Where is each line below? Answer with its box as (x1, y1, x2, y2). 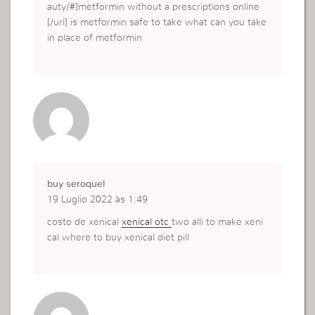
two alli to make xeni (172, 217, 264, 228)
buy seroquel (47, 179, 105, 190)
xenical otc (122, 217, 172, 228)
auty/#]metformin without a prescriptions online (47, 2, 260, 13)
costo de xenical (47, 217, 122, 228)
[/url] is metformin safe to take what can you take (47, 18, 267, 28)
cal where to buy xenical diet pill (47, 233, 190, 243)
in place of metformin (47, 33, 143, 44)
